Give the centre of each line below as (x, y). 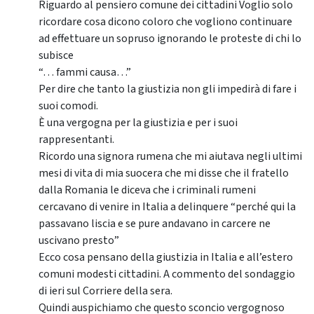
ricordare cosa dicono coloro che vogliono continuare (165, 22)
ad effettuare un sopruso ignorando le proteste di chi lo (170, 39)
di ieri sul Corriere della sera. (105, 291)
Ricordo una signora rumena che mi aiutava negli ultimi (170, 157)
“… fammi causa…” (85, 73)
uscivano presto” (79, 241)
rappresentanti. (76, 140)
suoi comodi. (68, 106)
